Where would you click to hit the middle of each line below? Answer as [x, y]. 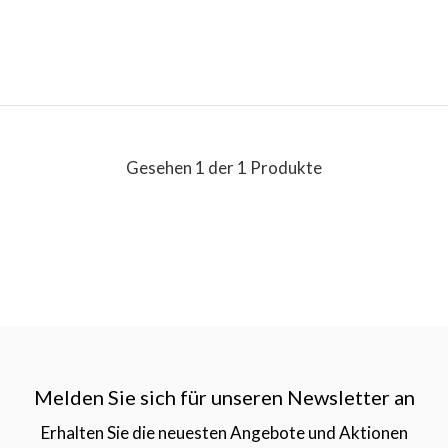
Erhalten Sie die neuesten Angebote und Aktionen [224, 432]
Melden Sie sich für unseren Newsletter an [224, 396]
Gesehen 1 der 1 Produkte [224, 167]
